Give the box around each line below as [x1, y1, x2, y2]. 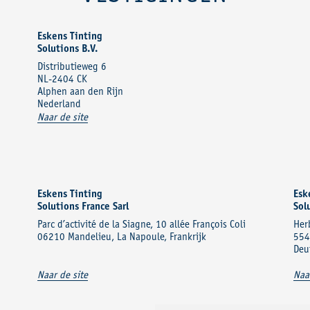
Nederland [37, 99, 81, 110]
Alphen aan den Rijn [37, 86, 123, 98]
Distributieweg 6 [37, 62, 107, 73]
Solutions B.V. [37, 44, 98, 55]
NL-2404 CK [37, 74, 87, 85]
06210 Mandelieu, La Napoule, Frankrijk [37, 232, 206, 243]
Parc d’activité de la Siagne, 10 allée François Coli [37, 219, 246, 230]
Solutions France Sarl [37, 201, 129, 212]
